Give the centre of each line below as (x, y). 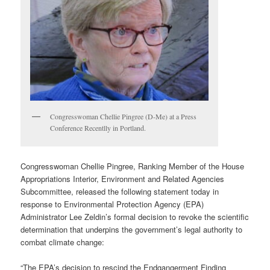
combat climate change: (63, 242)
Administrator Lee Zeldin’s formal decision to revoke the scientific (135, 216)
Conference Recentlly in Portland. (98, 128)
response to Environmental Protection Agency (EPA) (112, 204)
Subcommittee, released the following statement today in (120, 191)
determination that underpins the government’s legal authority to (132, 229)
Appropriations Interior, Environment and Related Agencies (123, 178)
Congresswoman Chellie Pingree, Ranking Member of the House (133, 166)
